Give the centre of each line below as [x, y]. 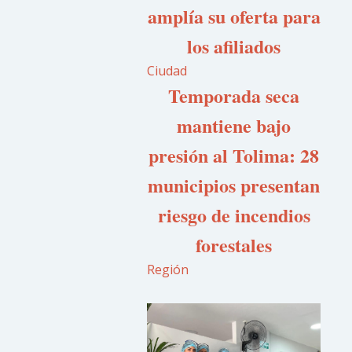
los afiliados [234, 46]
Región [168, 269]
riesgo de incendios [234, 215]
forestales [234, 245]
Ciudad [167, 71]
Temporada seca [234, 95]
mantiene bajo [234, 125]
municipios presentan [234, 185]
